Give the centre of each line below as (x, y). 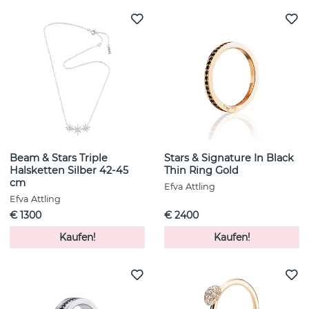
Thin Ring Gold (201, 171)
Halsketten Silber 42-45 (69, 171)
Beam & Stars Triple (59, 158)
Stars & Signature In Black (229, 158)
